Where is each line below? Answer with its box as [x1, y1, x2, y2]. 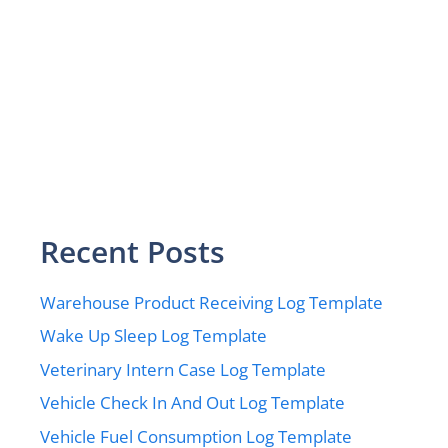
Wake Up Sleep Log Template [40, 324, 267, 348]
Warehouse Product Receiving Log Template [40, 290, 383, 314]
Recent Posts [40, 230, 225, 272]
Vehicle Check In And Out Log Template [40, 391, 345, 415]
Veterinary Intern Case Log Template [40, 357, 326, 381]
